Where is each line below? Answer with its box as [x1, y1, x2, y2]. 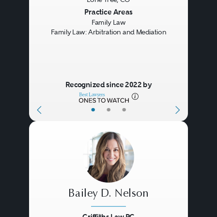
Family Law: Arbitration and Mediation [50, 28, 166, 36]
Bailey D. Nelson [68, 188, 149, 200]
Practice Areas [84, 7, 133, 17]
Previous [36, 6, 78, 20]
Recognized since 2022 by [65, 80, 152, 90]
